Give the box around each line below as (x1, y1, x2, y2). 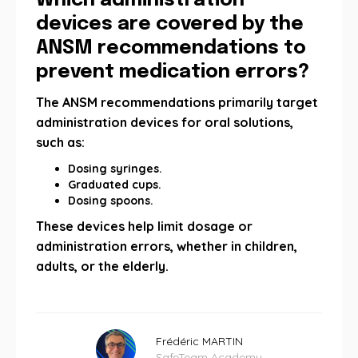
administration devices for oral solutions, (36, 114, 293, 130)
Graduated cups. (68, 177, 161, 192)
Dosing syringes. (68, 161, 162, 176)
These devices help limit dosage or (36, 218, 253, 234)
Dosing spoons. (68, 193, 153, 208)
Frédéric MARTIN (156, 334, 243, 348)
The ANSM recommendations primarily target (36, 94, 318, 110)
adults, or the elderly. (36, 258, 169, 274)
